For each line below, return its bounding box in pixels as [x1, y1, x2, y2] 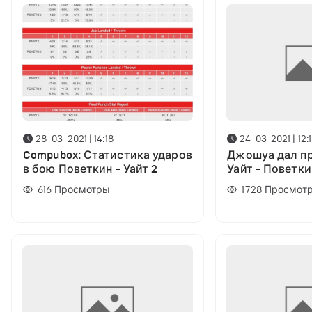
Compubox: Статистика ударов [23, 148, 192, 162]
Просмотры [54, 184, 111, 196]
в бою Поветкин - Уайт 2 [23, 162, 158, 176]
